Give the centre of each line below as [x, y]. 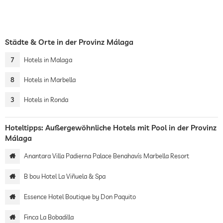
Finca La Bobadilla [49, 217]
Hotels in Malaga [48, 60]
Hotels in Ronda [46, 100]
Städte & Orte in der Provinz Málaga [69, 42]
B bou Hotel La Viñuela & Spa [65, 176]
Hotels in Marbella [50, 80]
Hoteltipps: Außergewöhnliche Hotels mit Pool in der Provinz [111, 128]
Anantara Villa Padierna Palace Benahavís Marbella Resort [107, 156]
